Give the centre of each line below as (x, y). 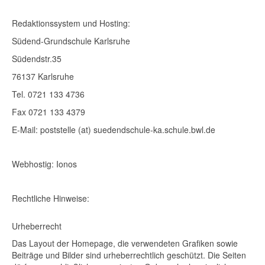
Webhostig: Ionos (44, 164)
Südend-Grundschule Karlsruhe (71, 41)
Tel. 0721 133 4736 (48, 94)
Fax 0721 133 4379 (49, 112)
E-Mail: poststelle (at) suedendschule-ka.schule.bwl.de (114, 130)
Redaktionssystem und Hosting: (71, 23)
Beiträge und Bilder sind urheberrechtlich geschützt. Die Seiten (129, 255)
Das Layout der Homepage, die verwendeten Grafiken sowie (125, 243)
